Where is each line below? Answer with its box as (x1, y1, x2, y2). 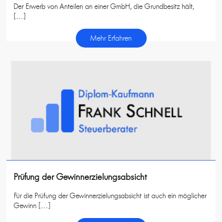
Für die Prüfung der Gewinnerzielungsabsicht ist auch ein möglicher (14, 191, 207, 201)
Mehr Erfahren (90, 34, 132, 43)
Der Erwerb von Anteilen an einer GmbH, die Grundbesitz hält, (14, 2, 195, 11)
